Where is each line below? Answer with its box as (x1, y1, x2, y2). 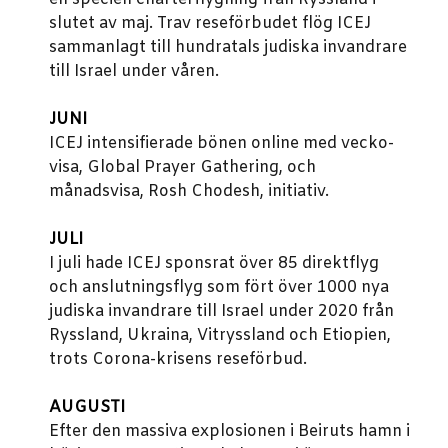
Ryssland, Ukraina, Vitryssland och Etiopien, (49, 325, 391, 346)
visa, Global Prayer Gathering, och (49, 157, 316, 178)
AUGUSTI (49, 397, 125, 418)
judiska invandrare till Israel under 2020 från (49, 301, 394, 322)
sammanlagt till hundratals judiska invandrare (49, 37, 407, 58)
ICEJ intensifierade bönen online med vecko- (49, 133, 394, 154)
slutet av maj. (49, 13, 157, 34)
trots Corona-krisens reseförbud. (49, 349, 307, 370)
